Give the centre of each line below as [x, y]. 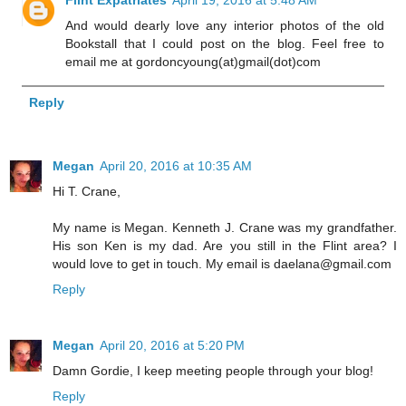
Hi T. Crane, [87, 191]
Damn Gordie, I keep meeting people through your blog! [213, 370]
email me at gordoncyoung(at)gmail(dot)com [193, 61]
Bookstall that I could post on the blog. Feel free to [225, 43]
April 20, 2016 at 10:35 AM [176, 165]
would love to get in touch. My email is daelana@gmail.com [222, 263]
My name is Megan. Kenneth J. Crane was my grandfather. [225, 227]
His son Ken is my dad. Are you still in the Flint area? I [225, 245]
